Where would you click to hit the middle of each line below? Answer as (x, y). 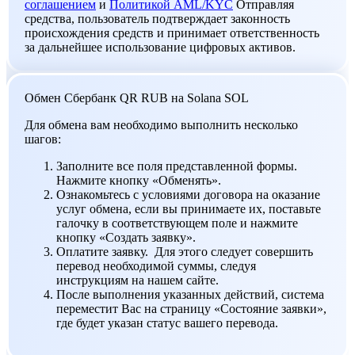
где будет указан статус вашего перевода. (167, 323)
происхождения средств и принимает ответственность (172, 32)
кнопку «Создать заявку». (126, 237)
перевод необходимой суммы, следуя (156, 265)
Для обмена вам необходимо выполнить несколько (161, 124)
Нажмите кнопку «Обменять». (139, 180)
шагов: (43, 139)
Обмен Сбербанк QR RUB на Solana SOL (137, 97)
